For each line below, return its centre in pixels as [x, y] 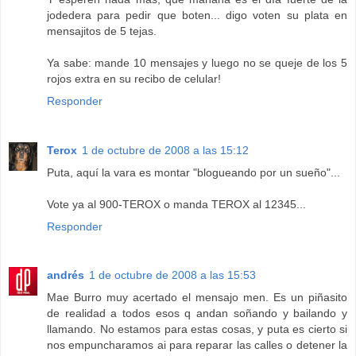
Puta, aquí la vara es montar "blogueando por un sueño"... [193, 172]
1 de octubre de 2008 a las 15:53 [172, 275]
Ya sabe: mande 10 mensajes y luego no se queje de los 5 [197, 62]
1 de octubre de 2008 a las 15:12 [165, 150]
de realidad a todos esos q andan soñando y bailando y [197, 313]
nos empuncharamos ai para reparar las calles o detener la [197, 345]
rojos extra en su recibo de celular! [134, 78]
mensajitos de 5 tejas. [102, 31]
